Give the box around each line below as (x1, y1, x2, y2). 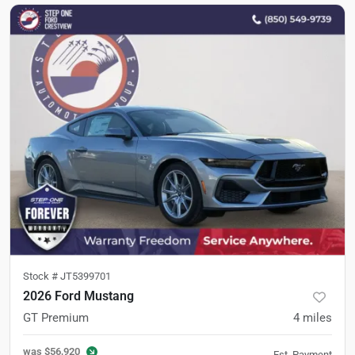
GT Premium (23, 311, 89, 325)
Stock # (23, 270, 60, 282)
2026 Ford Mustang (23, 288, 134, 303)
